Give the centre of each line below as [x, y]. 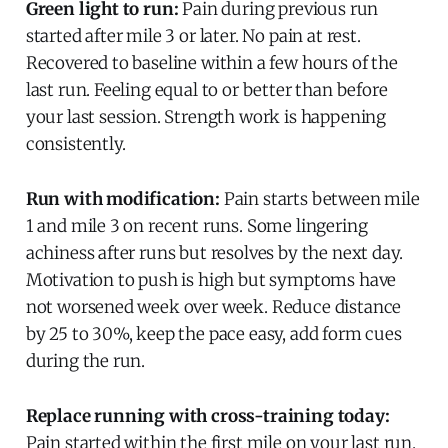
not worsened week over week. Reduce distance [213, 306]
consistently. [75, 143]
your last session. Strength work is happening [206, 116]
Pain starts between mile [319, 198]
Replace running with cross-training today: [207, 415]
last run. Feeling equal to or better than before [206, 89]
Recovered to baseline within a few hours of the [211, 62]
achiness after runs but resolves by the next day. [214, 252]
